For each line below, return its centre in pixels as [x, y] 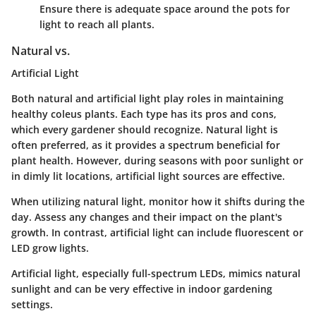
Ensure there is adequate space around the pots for [165, 9]
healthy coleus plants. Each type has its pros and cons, [144, 114]
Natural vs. [41, 51]
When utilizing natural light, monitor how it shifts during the [158, 202]
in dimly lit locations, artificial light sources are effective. [148, 176]
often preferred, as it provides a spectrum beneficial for [146, 145]
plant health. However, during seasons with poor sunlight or [157, 161]
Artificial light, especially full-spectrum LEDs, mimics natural [156, 274]
